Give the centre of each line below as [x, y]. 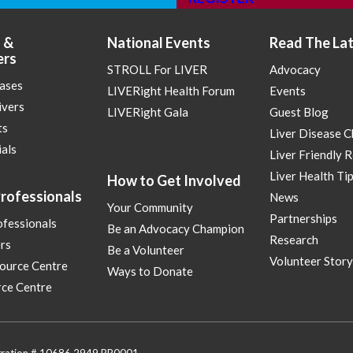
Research [294, 240]
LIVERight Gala [148, 112]
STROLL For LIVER [158, 70]
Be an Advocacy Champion [176, 229]
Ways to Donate [150, 271]
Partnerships [303, 219]
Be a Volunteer [146, 250]
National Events [159, 43]
